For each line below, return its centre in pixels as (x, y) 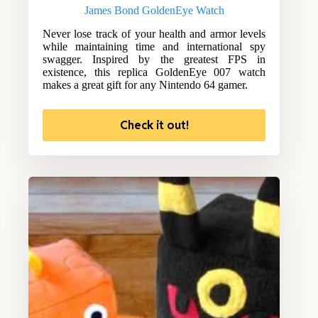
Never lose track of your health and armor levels (154, 33)
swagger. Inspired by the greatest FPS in (154, 59)
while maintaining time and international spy (154, 46)
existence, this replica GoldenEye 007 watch (154, 72)
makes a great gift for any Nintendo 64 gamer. (145, 84)
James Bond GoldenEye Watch (154, 10)
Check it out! (154, 125)
